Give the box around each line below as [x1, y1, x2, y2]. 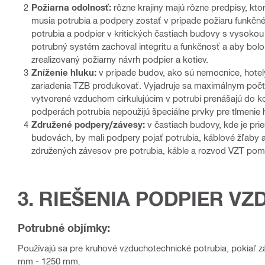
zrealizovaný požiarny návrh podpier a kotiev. [31, 54, 208, 65]
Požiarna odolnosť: [31, 2, 111, 13]
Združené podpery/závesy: [31, 119, 145, 130]
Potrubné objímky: [18, 221, 110, 235]
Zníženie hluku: [31, 67, 96, 78]
